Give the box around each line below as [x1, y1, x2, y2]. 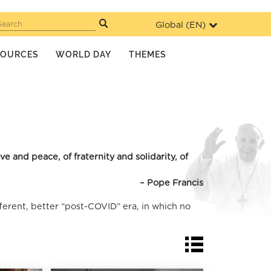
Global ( [155, 21, 190, 30]
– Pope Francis [140, 178, 203, 188]
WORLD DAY [56, 49, 112, 59]
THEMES [129, 49, 167, 59]
